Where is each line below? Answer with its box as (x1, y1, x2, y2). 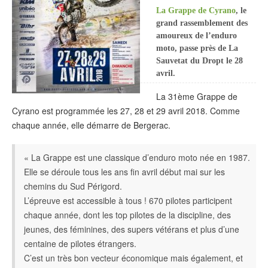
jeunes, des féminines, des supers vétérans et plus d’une (24, 223, 239, 236)
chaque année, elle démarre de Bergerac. (12, 118, 170, 131)
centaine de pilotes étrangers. (24, 237, 136, 250)
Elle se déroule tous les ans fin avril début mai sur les (24, 166, 225, 178)
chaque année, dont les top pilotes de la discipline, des (24, 209, 231, 221)
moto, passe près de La (156, 43, 239, 53)
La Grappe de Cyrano (156, 5, 236, 15)
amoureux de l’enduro (156, 31, 237, 40)
